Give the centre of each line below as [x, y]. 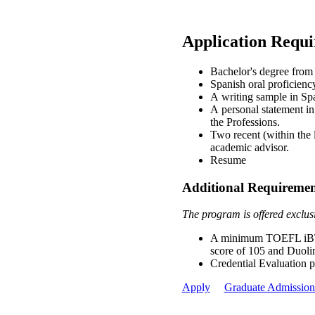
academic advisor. [249, 148]
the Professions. [245, 122]
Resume [228, 160]
